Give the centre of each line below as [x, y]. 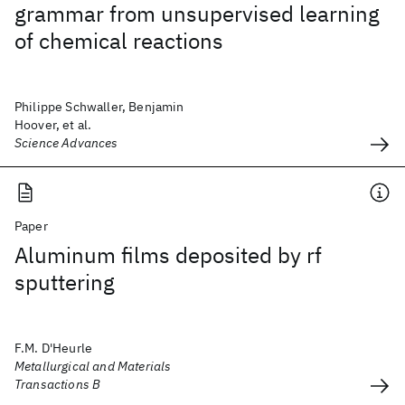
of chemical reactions [119, 41]
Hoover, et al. [53, 125]
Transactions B [58, 384]
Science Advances [66, 143]
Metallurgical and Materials [93, 366]
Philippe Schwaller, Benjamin [99, 107]
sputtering [65, 282]
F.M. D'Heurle [54, 348]
